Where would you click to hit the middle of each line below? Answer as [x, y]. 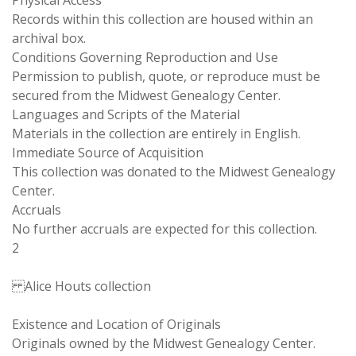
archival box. [49, 38]
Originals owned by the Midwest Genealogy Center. [164, 343]
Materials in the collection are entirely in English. [156, 133]
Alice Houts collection [81, 286]
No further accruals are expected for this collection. [164, 229]
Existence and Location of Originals [116, 324]
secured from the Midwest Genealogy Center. [146, 95]
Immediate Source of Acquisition [108, 153]
